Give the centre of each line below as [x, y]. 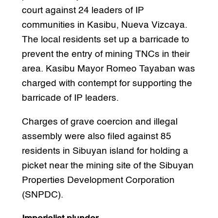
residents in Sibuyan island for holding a [105, 151]
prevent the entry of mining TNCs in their [106, 54]
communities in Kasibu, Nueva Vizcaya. [104, 25]
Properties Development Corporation [98, 180]
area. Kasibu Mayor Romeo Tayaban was [108, 69]
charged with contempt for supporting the [107, 83]
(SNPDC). [42, 195]
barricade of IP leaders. [70, 98]
